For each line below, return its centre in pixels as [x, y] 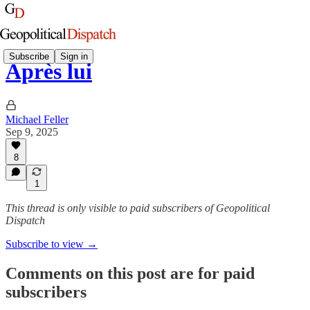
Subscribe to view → [52, 244]
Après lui [49, 72]
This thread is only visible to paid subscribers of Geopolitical [138, 208]
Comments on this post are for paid [130, 273]
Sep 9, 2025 [32, 131]
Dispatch [25, 220]
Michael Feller [37, 119]
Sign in [74, 56]
